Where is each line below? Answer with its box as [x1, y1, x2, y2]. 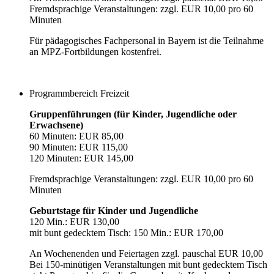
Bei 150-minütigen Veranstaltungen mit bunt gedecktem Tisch [29, 259, 267, 270]
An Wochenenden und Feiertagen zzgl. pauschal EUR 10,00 [29, 248, 263, 259]
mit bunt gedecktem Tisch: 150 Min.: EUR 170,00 [29, 227, 223, 238]
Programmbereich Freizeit [29, 87, 129, 98]
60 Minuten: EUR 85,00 [29, 130, 124, 141]
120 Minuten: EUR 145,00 [29, 152, 133, 163]
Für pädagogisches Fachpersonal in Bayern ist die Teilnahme [29, 35, 264, 46]
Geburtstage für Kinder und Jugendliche [29, 205, 198, 216]
